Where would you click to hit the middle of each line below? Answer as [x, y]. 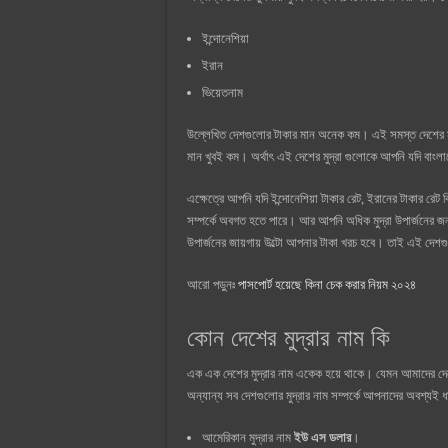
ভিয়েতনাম [222, 92]
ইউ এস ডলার [322, 437]
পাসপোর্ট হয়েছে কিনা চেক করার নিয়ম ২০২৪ [327, 284]
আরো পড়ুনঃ [212, 284]
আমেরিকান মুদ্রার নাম [248, 437]
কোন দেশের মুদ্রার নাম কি [288, 337]
